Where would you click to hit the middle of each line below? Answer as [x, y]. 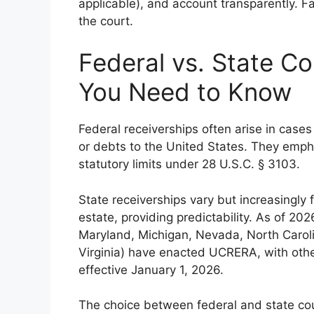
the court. [106, 21]
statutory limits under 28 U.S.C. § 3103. [189, 164]
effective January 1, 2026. [151, 269]
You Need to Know [185, 92]
